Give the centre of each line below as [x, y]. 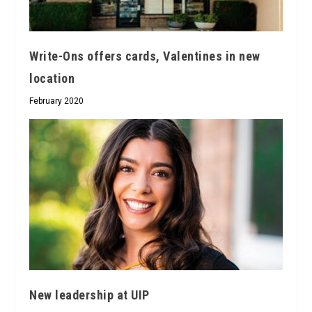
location [52, 78]
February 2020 [57, 101]
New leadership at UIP [89, 295]
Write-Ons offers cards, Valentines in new [145, 56]
